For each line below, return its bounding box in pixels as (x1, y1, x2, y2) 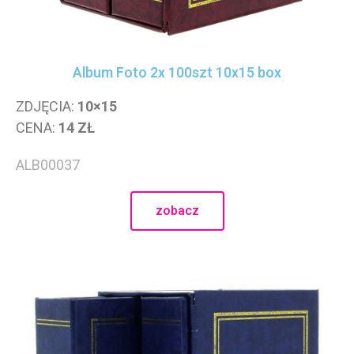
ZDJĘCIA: (16, 98, 77, 115)
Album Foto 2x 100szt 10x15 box (73, 65, 281, 81)
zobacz (155, 203, 199, 218)
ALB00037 (16, 156, 80, 173)
